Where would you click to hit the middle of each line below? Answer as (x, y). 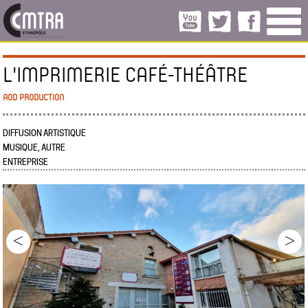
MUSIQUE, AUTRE (34, 147)
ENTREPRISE (26, 162)
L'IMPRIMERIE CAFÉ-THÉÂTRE (125, 74)
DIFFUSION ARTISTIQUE (45, 133)
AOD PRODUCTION (34, 97)
